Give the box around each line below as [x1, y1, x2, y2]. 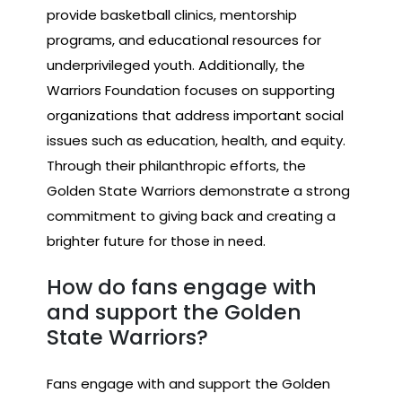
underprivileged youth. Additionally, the [47, 55, 305, 74]
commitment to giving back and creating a [47, 205, 336, 225]
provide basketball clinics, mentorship [47, 4, 297, 24]
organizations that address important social [47, 105, 344, 125]
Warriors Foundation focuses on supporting [47, 80, 335, 100]
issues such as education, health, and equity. [47, 130, 345, 150]
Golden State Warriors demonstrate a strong [47, 180, 350, 200]
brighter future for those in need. [47, 231, 266, 250]
